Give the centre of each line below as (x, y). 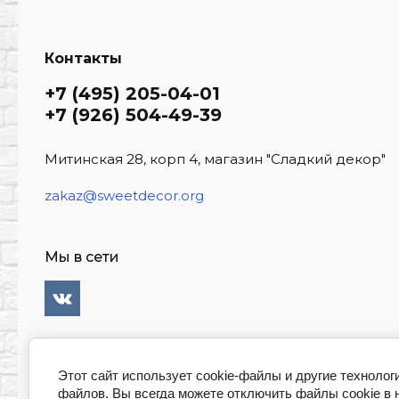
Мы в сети (82, 257)
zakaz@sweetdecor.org (124, 195)
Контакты (83, 58)
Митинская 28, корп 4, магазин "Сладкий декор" (215, 159)
